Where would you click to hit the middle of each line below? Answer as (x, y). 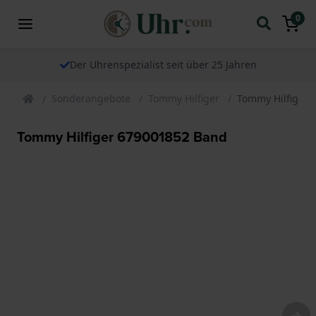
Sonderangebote (91, 98)
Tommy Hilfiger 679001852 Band (122, 136)
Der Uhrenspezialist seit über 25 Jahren (163, 64)
